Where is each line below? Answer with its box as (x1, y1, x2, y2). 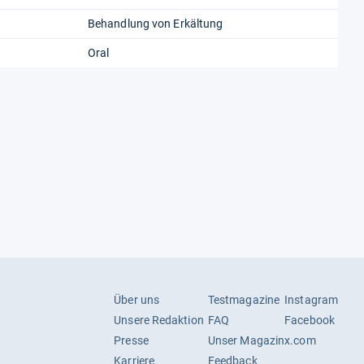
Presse (114, 334, 149, 348)
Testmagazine (207, 293, 280, 307)
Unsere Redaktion (114, 314, 204, 327)
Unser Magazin (207, 334, 285, 348)
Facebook (284, 314, 335, 327)
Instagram (284, 293, 338, 307)
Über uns (114, 293, 160, 307)
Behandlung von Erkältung (88, 17, 223, 31)
